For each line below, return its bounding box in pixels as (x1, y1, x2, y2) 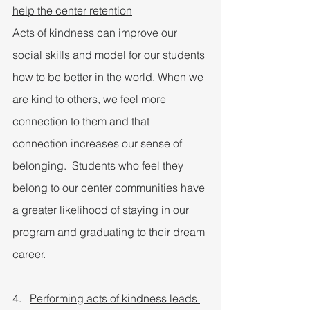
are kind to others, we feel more (12, 91, 169, 106)
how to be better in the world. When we (12, 69, 206, 84)
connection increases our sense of (12, 136, 185, 150)
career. (12, 246, 46, 261)
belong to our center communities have (12, 180, 208, 194)
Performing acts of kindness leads (30, 291, 200, 305)
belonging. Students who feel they (12, 158, 186, 172)
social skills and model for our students (12, 47, 208, 62)
